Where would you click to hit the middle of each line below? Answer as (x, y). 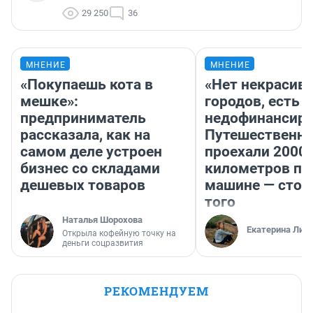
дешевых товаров (83, 185)
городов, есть (252, 102)
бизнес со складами (90, 169)
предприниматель (83, 118)
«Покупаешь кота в (87, 85)
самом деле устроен (91, 152)
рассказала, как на (85, 135)
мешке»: (49, 102)
